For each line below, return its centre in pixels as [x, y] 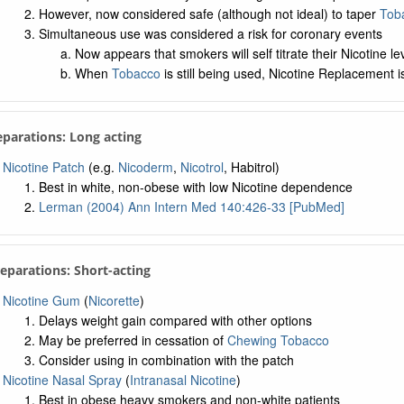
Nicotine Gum [41, 300]
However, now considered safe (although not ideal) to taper [209, 14]
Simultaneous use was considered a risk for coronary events [210, 33]
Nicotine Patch [43, 167]
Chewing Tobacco [278, 340]
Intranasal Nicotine [183, 380]
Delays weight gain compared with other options [175, 320]
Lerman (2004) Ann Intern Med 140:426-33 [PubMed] [191, 207]
